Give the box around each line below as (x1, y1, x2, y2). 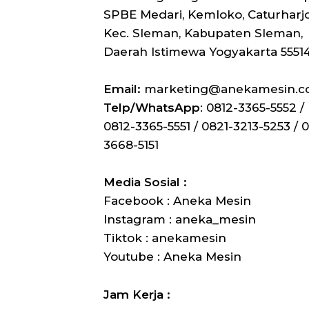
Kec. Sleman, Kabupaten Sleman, (103, 26, 303, 40)
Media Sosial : (103, 175, 190, 190)
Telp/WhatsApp (103, 101, 200, 115)
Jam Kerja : (103, 287, 170, 301)
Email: (103, 82, 141, 97)
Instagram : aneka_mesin (103, 212, 256, 227)
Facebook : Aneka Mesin (103, 194, 251, 208)
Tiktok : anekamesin (103, 231, 226, 246)
